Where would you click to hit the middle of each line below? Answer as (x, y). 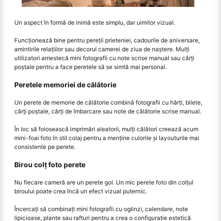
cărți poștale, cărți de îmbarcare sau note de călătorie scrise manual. (108, 111)
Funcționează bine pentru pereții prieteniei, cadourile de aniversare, (107, 40)
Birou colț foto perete (50, 164)
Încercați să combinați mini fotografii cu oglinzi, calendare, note (101, 209)
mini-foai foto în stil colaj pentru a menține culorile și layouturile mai (107, 138)
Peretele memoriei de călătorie (65, 84)
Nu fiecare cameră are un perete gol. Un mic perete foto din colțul (104, 182)
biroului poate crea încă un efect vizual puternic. (81, 191)
